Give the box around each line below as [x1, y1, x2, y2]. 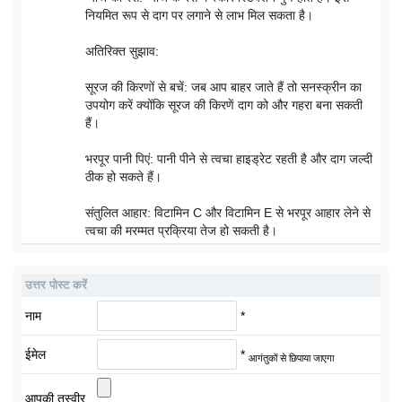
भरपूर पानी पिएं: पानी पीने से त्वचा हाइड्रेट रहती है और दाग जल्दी [85, 152, 372, 166]
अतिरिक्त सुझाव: [85, 44, 159, 58]
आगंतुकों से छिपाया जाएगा [249, 352, 334, 363]
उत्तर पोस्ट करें [25, 278, 87, 292]
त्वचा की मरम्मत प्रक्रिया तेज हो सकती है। [85, 223, 277, 238]
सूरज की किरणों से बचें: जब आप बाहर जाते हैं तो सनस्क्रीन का [85, 80, 362, 94]
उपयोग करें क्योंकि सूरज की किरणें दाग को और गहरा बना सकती [85, 98, 363, 112]
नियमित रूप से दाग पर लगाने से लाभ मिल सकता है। [85, 8, 313, 22]
